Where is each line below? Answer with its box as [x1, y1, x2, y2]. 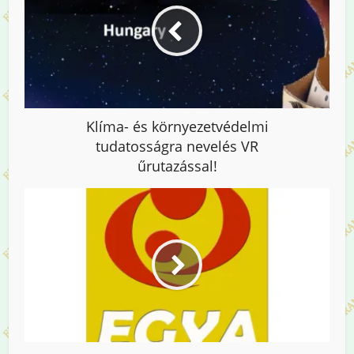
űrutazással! [137, 156, 217, 175]
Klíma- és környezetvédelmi [85, 116, 269, 136]
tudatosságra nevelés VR [96, 136, 258, 156]
